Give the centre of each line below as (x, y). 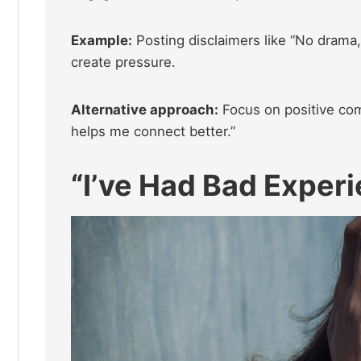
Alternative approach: (145, 109)
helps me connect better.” (153, 131)
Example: (102, 40)
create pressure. (123, 62)
